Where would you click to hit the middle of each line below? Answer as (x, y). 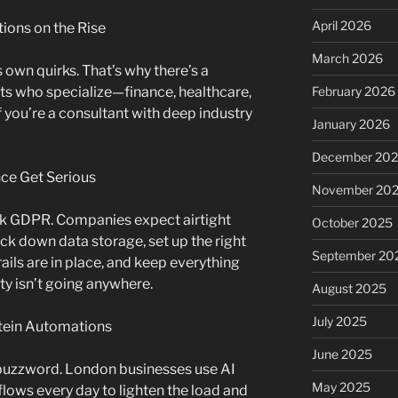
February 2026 (353, 92)
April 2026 (341, 26)
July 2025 (339, 322)
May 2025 (341, 387)
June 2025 (342, 354)
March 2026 (347, 59)
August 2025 (349, 289)
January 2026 (350, 124)
